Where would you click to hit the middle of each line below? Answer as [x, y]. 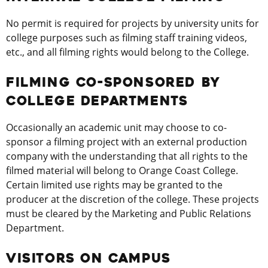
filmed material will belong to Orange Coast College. [122, 170]
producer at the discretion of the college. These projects [133, 199]
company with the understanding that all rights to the [127, 156]
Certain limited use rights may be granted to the [114, 185]
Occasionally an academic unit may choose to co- [116, 127]
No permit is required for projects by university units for [133, 23]
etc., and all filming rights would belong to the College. [127, 52]
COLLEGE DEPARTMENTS [97, 101]
